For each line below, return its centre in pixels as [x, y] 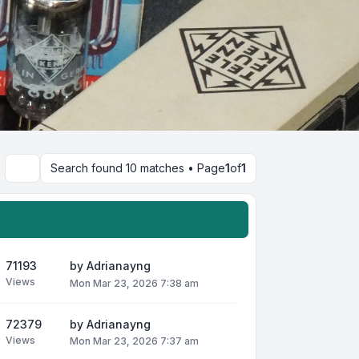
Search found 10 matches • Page [138, 168]
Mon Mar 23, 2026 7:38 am [134, 283]
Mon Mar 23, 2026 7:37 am [134, 341]
